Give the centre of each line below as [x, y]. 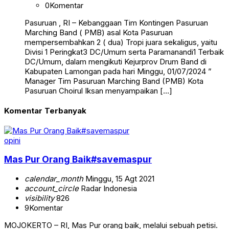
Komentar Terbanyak [45, 110]
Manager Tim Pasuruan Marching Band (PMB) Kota [114, 81]
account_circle [52, 188]
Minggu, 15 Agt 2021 [119, 179]
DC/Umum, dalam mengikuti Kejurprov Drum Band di [116, 62]
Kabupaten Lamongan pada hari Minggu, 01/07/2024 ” [118, 72]
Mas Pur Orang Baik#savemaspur [78, 159]
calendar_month [54, 179]
